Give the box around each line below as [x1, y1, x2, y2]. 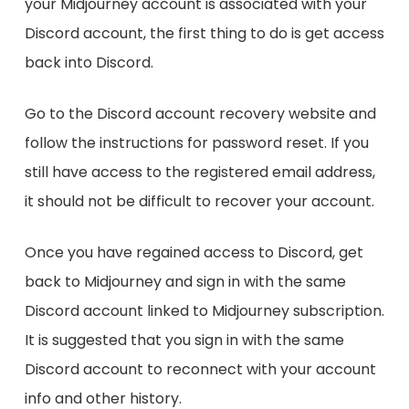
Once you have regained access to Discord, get [24, 242, 363, 264]
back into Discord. [24, 52, 153, 74]
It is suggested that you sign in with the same [24, 330, 344, 351]
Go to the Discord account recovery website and [24, 103, 376, 125]
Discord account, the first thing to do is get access [24, 23, 384, 45]
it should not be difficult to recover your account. [24, 191, 374, 213]
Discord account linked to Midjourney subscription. [24, 300, 384, 322]
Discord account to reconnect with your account [24, 359, 376, 381]
